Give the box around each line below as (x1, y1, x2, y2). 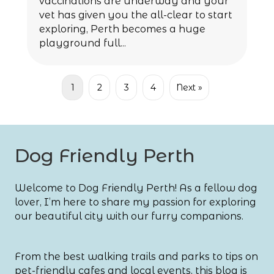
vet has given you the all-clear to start (39, 9, 232, 21)
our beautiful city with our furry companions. (15, 210, 243, 222)
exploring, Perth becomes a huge (39, 23, 206, 35)
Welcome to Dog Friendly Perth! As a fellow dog (15, 182, 257, 194)
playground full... (39, 37, 126, 49)
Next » (176, 81, 202, 93)
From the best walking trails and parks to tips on (15, 250, 258, 262)
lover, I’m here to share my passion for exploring (15, 196, 256, 208)
